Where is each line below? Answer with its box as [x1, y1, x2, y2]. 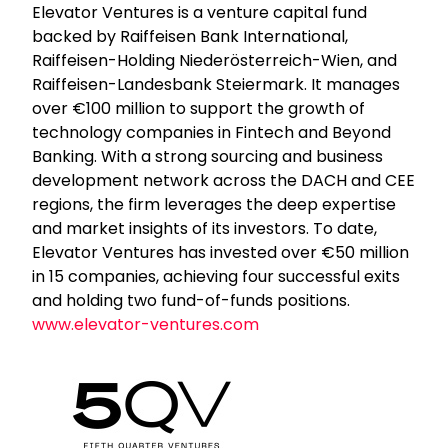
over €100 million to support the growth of [32, 96, 366, 120]
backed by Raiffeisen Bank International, [32, 24, 349, 48]
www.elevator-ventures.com [32, 312, 260, 336]
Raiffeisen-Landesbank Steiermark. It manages [32, 72, 401, 96]
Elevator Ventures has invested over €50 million [32, 240, 410, 264]
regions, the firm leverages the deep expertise [32, 192, 397, 216]
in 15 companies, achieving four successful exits [32, 264, 401, 288]
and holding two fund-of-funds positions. [32, 288, 351, 312]
